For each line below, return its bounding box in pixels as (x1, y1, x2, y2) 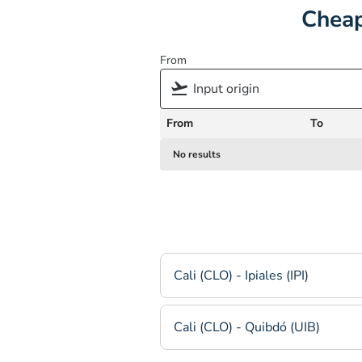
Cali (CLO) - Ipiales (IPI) (174, 267, 309, 284)
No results (173, 148, 221, 161)
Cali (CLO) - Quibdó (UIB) (174, 318, 320, 336)
